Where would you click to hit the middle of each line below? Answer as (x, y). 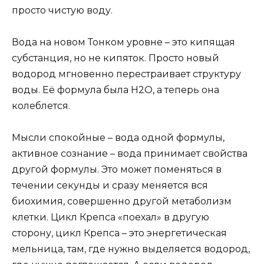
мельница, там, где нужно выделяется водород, (131, 249)
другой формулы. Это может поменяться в (117, 170)
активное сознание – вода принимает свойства (130, 154)
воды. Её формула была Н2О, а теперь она (115, 90)
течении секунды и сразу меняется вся (110, 186)
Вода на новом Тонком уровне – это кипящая (123, 42)
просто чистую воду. (62, 10)
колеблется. (41, 105)
